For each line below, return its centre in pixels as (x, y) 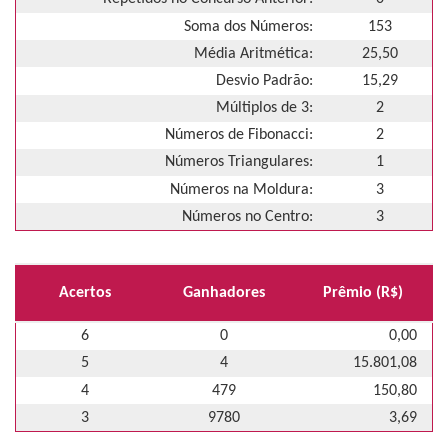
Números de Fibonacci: (239, 135)
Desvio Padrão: (264, 80)
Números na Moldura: (241, 189)
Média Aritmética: (253, 53)
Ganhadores (223, 293)
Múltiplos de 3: (264, 108)
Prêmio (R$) (363, 293)
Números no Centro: (247, 216)
